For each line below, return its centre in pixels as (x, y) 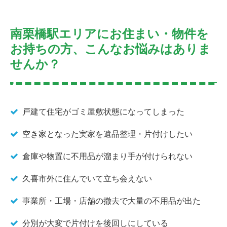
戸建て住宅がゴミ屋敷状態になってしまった (103, 112)
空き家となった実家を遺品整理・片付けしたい (107, 134)
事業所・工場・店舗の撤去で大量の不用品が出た (111, 201)
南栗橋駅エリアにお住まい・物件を (109, 34)
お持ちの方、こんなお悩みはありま (110, 49)
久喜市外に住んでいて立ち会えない (87, 179)
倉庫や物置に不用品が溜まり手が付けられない (107, 157)
